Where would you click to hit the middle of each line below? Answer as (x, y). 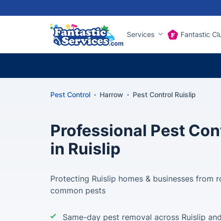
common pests (78, 190)
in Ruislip (85, 149)
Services (141, 34)
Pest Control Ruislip (164, 94)
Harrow (111, 94)
